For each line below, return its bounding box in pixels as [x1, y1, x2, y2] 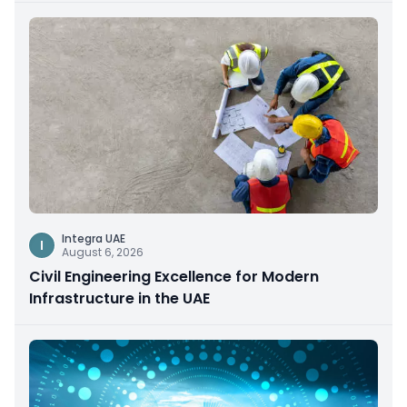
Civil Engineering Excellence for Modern [29, 265, 319, 287]
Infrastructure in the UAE [29, 287, 210, 309]
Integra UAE [62, 230, 125, 246]
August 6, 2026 [62, 243, 144, 260]
